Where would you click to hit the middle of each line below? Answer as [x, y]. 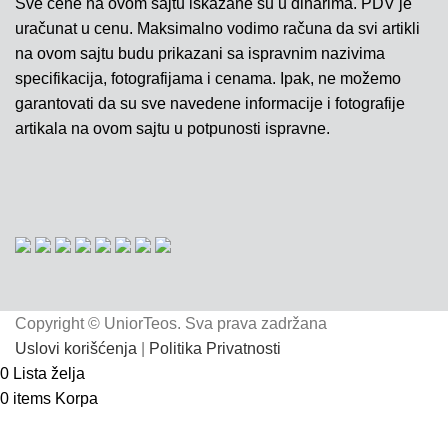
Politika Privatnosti [215, 349]
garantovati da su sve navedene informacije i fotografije [210, 104]
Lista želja [49, 374]
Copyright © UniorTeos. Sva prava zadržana [171, 324]
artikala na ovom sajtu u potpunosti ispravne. [172, 129]
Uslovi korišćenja [76, 349]
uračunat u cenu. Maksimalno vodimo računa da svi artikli [217, 29]
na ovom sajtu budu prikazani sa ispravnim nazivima [200, 54]
